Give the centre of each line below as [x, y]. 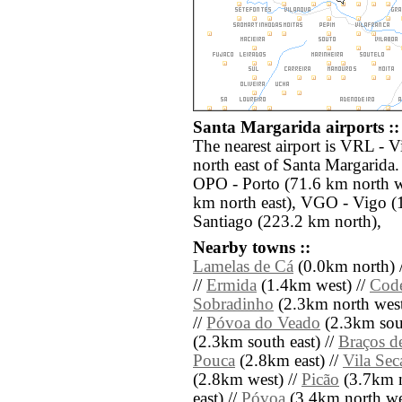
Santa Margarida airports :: [296, 128]
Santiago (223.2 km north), [287, 222]
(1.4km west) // [313, 286]
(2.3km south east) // [266, 342]
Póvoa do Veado [263, 323]
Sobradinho [233, 305]
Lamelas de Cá [243, 267]
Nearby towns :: [252, 248]
